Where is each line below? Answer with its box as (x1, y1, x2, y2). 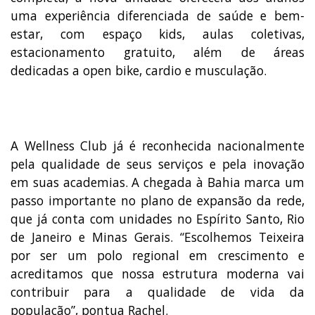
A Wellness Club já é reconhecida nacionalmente (11, 136, 304, 154)
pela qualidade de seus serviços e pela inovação (11, 155, 304, 172)
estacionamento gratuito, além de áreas (11, 43, 304, 60)
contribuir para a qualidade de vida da (11, 283, 304, 300)
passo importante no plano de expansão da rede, (11, 191, 304, 209)
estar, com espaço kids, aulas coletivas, (11, 25, 304, 42)
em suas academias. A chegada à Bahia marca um (11, 173, 304, 191)
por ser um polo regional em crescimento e (11, 246, 304, 264)
